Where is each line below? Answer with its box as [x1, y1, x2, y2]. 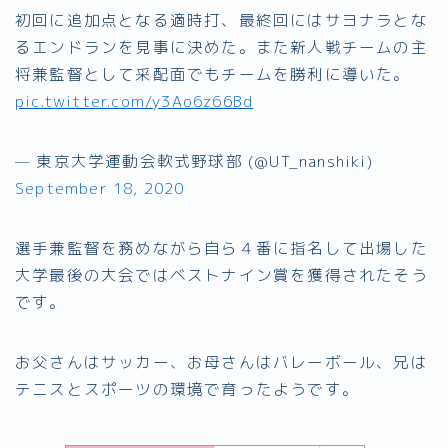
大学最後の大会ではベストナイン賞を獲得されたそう [15, 263, 428, 286]
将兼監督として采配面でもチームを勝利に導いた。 [15, 62, 411, 85]
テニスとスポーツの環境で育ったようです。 [15, 377, 359, 400]
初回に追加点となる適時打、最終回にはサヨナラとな [15, 8, 428, 31]
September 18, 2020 [15, 176, 185, 199]
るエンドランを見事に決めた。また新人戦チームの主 [15, 35, 428, 58]
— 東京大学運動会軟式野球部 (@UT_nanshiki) [15, 149, 373, 172]
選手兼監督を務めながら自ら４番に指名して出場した [15, 236, 428, 259]
